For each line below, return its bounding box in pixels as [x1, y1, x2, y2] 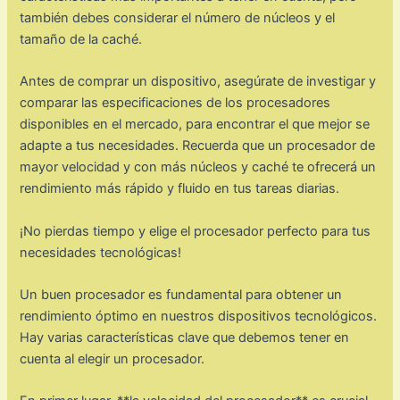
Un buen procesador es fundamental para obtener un [20, 286, 343, 303]
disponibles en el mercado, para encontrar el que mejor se [20, 116, 371, 133]
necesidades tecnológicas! [20, 244, 182, 261]
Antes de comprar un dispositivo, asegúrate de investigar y [20, 73, 377, 90]
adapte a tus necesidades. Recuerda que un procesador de [20, 137, 376, 154]
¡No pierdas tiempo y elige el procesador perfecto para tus [20, 222, 371, 239]
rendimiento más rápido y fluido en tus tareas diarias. [20, 180, 340, 197]
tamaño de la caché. [20, 30, 143, 47]
